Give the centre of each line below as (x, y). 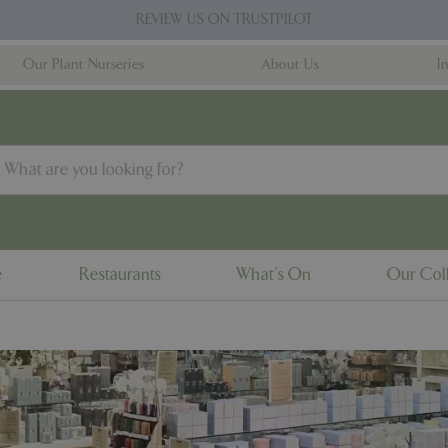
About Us (290, 64)
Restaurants (120, 274)
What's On (274, 274)
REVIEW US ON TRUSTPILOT (224, 19)
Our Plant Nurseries (83, 64)
